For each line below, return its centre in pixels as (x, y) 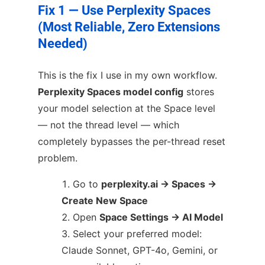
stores (199, 92)
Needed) (63, 43)
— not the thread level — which (109, 125)
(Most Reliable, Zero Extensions (129, 27)
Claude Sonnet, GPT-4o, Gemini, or (140, 251)
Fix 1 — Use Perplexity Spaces (124, 10)
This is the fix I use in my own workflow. (127, 75)
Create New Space (105, 201)
